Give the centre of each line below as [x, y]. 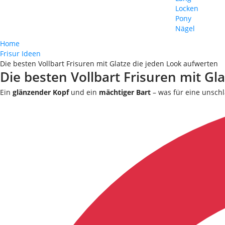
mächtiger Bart [125, 92]
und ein [84, 92]
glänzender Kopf [41, 92]
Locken [187, 8]
